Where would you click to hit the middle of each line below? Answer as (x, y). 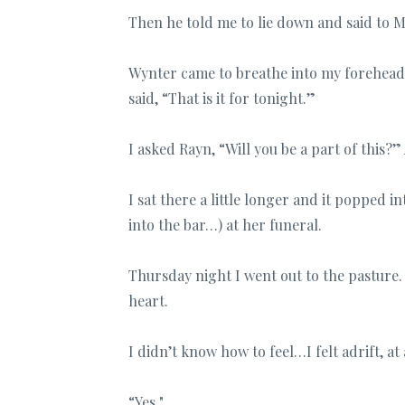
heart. (148, 300)
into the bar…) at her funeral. (225, 224)
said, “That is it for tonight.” (222, 98)
